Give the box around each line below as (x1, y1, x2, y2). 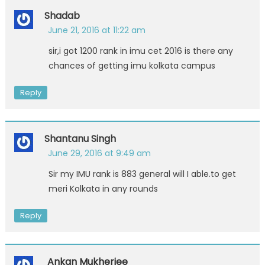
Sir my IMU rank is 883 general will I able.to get (48, 167, 236, 180)
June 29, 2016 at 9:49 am (47, 147, 151, 159)
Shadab (44, 8, 80, 22)
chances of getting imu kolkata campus (48, 59, 215, 72)
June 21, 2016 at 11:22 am (47, 24, 146, 36)
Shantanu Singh (44, 131, 116, 146)
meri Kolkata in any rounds (48, 182, 158, 195)
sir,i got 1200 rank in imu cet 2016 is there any (48, 44, 233, 57)
